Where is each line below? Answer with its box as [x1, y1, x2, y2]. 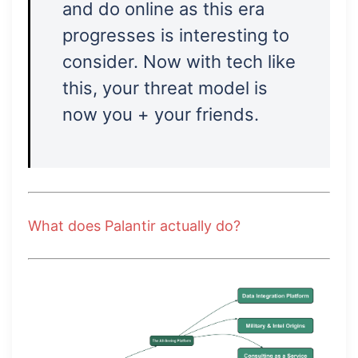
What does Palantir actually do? [28, 217, 241, 235]
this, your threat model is [62, 78, 268, 99]
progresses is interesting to [62, 25, 289, 46]
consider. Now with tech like [62, 51, 296, 73]
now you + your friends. [62, 104, 259, 125]
